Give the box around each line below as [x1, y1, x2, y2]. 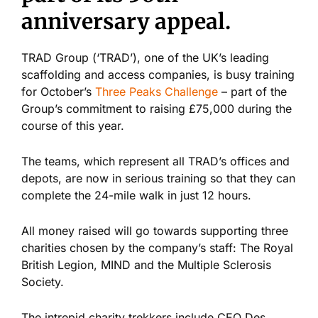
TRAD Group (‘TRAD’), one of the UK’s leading [21, 50, 269, 65]
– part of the [218, 84, 287, 99]
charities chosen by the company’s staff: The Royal [21, 240, 293, 255]
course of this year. [21, 118, 124, 133]
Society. [21, 274, 64, 289]
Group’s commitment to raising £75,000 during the [21, 101, 292, 116]
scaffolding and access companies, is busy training [21, 67, 295, 82]
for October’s [21, 84, 95, 99]
